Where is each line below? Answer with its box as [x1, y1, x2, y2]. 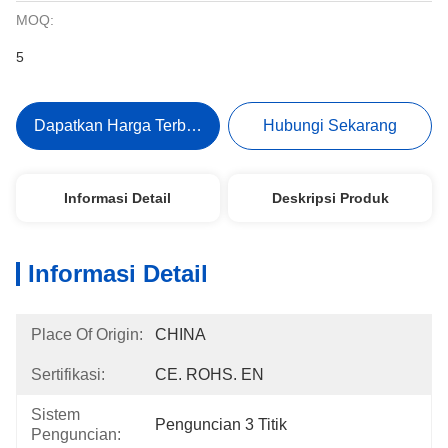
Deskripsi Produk [271, 190, 389, 206]
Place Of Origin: [31, 326, 143, 343]
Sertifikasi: [31, 366, 105, 383]
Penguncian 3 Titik [155, 416, 287, 433]
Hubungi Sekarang [263, 117, 398, 134]
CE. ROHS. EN [155, 366, 264, 383]
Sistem [31, 406, 80, 423]
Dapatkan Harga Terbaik [33, 117, 207, 134]
